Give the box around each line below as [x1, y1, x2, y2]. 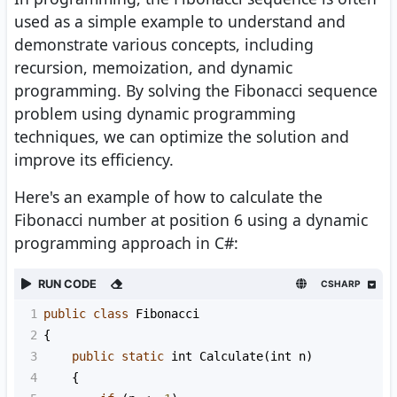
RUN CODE [38, 277, 97, 292]
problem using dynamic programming [14, 103, 296, 125]
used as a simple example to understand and [14, 11, 346, 33]
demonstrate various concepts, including [14, 34, 314, 56]
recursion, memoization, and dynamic [14, 57, 292, 79]
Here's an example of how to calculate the [14, 186, 323, 208]
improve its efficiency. [14, 149, 174, 171]
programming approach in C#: [14, 232, 238, 254]
